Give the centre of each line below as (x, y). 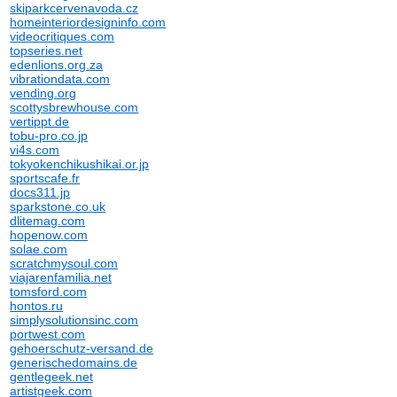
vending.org (43, 93)
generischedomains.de (74, 362)
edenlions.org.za (57, 65)
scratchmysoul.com (64, 263)
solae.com (39, 249)
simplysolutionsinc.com (74, 320)
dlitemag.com (48, 221)
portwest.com (48, 334)
